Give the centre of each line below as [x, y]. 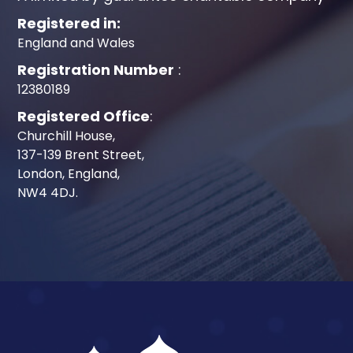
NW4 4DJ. [48, 192]
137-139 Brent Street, [81, 154]
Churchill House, [67, 136]
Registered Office [84, 116]
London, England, [69, 173]
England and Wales [76, 43]
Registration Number [96, 69]
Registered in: [69, 23]
